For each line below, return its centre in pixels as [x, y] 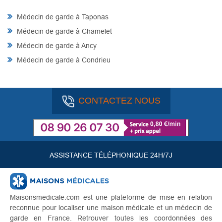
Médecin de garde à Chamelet [63, 31]
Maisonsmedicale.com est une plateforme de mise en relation [111, 197]
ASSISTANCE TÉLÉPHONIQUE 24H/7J [111, 155]
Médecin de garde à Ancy [56, 45]
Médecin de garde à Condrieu [63, 60]
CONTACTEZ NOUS [119, 100]
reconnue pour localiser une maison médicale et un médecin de [111, 208]
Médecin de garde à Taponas [62, 17]
